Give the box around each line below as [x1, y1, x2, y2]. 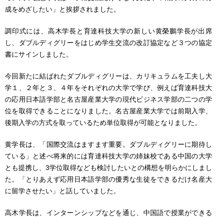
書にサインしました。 [5, 50, 73, 59]
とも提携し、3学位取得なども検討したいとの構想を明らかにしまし [5, 164, 212, 172]
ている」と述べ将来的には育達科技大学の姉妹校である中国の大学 [5, 152, 212, 160]
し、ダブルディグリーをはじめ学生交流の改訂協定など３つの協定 [5, 39, 212, 47]
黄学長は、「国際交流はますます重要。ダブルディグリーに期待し [5, 140, 212, 149]
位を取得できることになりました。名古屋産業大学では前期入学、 [5, 107, 212, 115]
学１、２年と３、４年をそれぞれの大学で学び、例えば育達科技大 [5, 84, 212, 92]
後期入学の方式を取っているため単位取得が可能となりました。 [5, 119, 201, 127]
